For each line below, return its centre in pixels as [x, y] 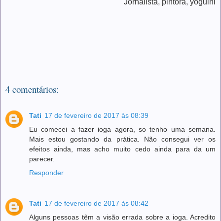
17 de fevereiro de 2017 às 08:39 [96, 115]
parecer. [42, 159]
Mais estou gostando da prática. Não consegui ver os [122, 139]
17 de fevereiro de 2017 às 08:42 [96, 203]
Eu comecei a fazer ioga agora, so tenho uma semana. [122, 129]
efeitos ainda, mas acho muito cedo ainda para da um [122, 149]
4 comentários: [32, 89]
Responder [46, 172]
